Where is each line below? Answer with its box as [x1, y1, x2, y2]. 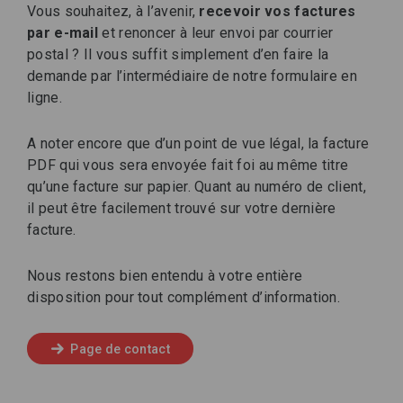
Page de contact [70, 341, 170, 356]
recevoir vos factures [199, 3, 356, 20]
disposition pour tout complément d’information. [27, 289, 341, 306]
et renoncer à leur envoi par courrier [98, 24, 334, 41]
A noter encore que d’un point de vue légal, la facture [27, 135, 370, 152]
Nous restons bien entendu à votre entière [27, 267, 303, 284]
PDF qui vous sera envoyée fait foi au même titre [27, 157, 349, 174]
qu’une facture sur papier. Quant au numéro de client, [27, 178, 366, 195]
